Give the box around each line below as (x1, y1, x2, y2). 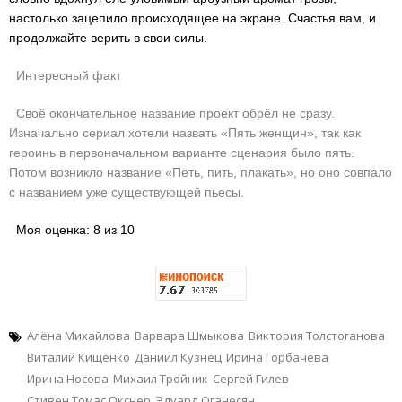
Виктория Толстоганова (249, 327, 385, 344)
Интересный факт (9, 67, 121, 83)
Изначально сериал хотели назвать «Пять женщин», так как (9, 125, 361, 140)
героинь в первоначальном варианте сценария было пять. (9, 144, 354, 160)
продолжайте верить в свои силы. (9, 30, 207, 45)
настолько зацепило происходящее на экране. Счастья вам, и (9, 10, 376, 25)
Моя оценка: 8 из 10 (9, 222, 135, 237)
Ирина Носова (27, 370, 109, 387)
